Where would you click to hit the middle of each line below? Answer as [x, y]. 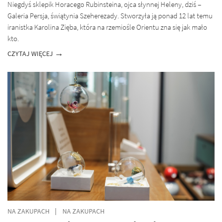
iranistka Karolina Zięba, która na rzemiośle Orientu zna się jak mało [107, 27]
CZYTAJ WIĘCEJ [31, 54]
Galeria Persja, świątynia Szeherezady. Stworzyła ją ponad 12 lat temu [110, 16]
